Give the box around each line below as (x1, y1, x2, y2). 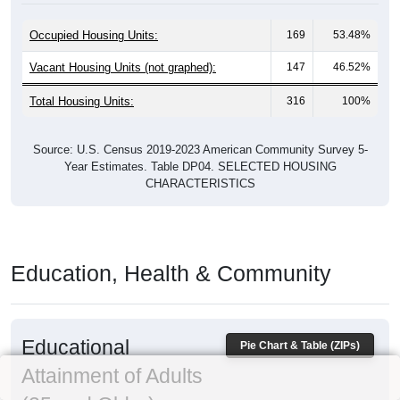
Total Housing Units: (29, 95, 134, 109)
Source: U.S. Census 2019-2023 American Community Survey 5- (32, 143, 368, 157)
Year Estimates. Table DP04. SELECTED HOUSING (63, 160, 337, 174)
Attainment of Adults (21, 364, 203, 388)
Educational (21, 336, 129, 360)
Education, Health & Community (11, 261, 331, 287)
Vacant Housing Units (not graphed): (29, 61, 216, 75)
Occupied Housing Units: (29, 29, 158, 43)
